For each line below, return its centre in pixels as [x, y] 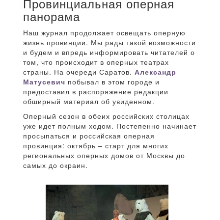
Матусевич [44, 82]
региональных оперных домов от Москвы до [104, 155]
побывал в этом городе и [112, 82]
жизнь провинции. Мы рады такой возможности [110, 42]
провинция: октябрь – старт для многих [96, 146]
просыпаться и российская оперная [89, 136]
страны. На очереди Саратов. [79, 72]
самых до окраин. [55, 165]
